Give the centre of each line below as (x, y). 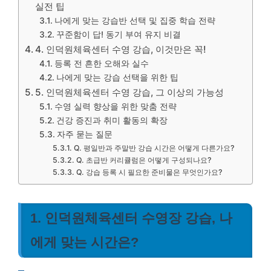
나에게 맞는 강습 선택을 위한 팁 (117, 78)
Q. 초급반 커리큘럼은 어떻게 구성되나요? (144, 160)
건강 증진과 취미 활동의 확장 (112, 121)
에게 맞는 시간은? (84, 243)
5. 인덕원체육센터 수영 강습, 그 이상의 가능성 (130, 93)
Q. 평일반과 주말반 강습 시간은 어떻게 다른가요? (154, 148)
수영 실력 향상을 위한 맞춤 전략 (115, 107)
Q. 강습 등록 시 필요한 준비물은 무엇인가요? (149, 172)
